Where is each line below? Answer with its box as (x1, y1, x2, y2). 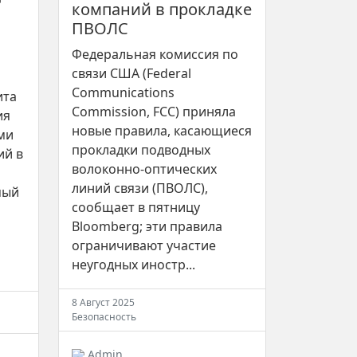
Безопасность (72, 310, 136, 324)
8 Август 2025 (72, 296, 135, 310)
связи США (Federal (72, 65, 191, 83)
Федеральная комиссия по (72, 45, 238, 64)
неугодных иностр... (72, 256, 195, 274)
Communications (72, 84, 175, 102)
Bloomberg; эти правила (72, 218, 222, 236)
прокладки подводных (72, 141, 210, 159)
